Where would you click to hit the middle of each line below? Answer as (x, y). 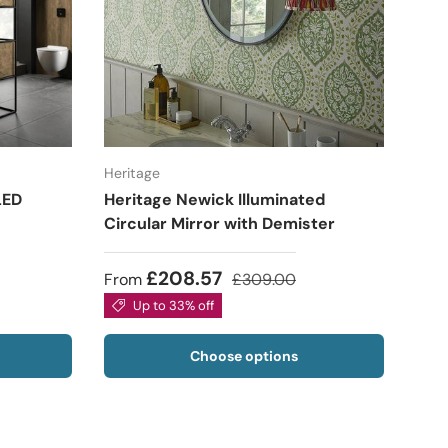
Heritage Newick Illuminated (214, 200)
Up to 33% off (173, 306)
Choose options (244, 356)
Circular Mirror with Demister (219, 224)
